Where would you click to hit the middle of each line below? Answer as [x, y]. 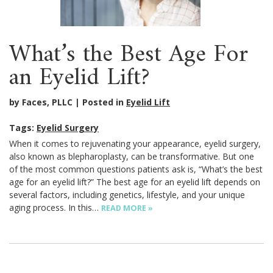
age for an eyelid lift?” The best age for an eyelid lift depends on [135, 182]
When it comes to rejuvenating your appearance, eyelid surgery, [135, 143]
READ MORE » [127, 208]
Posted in [104, 102]
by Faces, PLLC [41, 102]
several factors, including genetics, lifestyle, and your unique [127, 194]
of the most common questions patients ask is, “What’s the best [136, 169]
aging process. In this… [55, 207]
